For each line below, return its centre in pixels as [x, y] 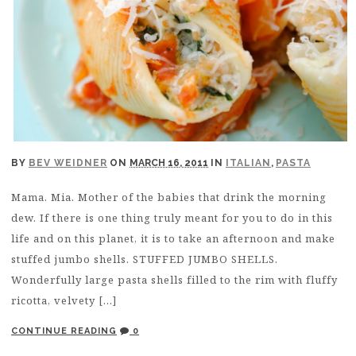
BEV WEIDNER [68, 163]
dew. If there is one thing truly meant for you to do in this [172, 218]
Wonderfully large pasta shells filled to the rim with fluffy [174, 280]
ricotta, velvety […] [64, 301]
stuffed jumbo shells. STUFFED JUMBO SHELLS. [145, 259]
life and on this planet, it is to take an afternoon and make [173, 239]
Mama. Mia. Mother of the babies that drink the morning [169, 197]
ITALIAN [248, 163]
